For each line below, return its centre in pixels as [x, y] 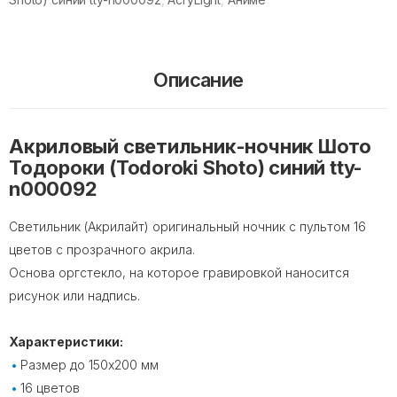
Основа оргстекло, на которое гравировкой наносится [179, 273]
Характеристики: [66, 342]
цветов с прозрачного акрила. [102, 250]
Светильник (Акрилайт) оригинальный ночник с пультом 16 [187, 227]
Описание [198, 80]
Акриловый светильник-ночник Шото [190, 147]
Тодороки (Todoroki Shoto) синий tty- [186, 168]
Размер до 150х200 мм [90, 365]
